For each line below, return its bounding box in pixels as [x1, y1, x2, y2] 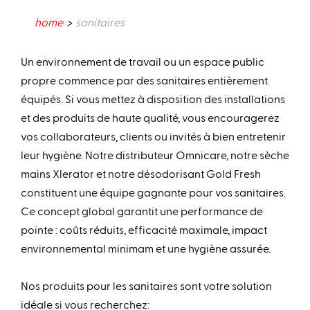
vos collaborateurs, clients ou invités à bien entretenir [21, 129, 286, 143]
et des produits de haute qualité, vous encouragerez [21, 111, 280, 125]
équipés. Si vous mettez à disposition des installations [21, 92, 285, 106]
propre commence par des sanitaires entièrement [21, 73, 268, 87]
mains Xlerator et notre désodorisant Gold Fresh [21, 167, 261, 181]
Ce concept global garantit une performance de [21, 204, 263, 218]
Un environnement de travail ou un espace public [21, 55, 264, 69]
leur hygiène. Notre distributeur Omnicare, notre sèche [21, 148, 289, 162]
